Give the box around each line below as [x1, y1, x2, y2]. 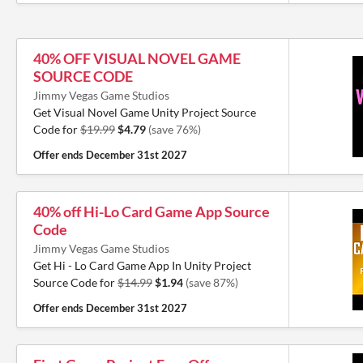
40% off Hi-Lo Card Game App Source [33, 203, 270, 220]
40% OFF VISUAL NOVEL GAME [33, 49, 241, 67]
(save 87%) [186, 275, 238, 289]
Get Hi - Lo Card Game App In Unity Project [33, 258, 251, 272]
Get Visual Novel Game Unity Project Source [33, 105, 256, 119]
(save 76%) [148, 122, 201, 136]
